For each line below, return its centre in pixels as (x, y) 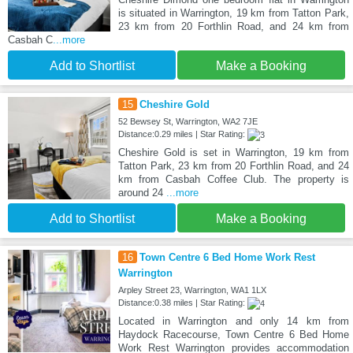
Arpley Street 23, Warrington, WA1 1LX (192, 290)
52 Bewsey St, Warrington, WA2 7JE (188, 122)
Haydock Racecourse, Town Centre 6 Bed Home (233, 335)
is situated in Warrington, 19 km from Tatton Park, (233, 13)
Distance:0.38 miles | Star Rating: (182, 303)
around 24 (142, 193)
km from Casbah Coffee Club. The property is (233, 180)
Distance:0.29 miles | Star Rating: (182, 134)
